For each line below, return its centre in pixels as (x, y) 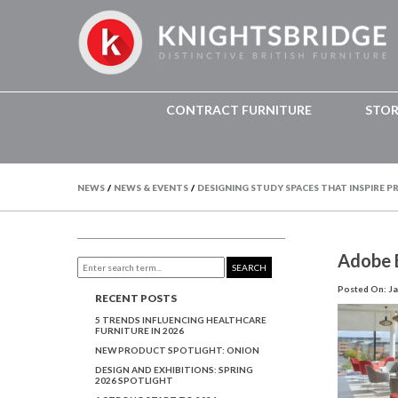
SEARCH (250, 267)
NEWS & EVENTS (151, 187)
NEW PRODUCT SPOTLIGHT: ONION (177, 350)
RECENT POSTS (135, 298)
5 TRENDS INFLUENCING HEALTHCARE (181, 319)
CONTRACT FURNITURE (239, 110)
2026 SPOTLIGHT (134, 380)
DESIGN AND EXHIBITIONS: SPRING (174, 369)
